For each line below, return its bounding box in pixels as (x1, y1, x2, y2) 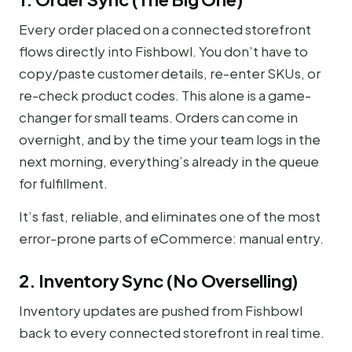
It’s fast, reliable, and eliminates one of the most (19, 207, 321, 225)
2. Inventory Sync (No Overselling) (19, 269, 299, 292)
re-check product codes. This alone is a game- (19, 86, 311, 104)
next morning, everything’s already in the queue (19, 152, 319, 170)
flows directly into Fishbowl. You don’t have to (19, 42, 308, 60)
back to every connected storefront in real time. (19, 324, 324, 342)
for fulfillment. (19, 174, 108, 192)
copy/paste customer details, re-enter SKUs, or (19, 64, 321, 82)
